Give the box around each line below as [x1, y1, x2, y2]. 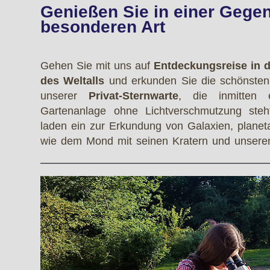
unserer [40, 89, 89, 102]
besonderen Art [40, 17, 166, 36]
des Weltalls [40, 74, 105, 87]
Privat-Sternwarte [89, 89, 179, 102]
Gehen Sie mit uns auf [40, 59, 151, 72]
